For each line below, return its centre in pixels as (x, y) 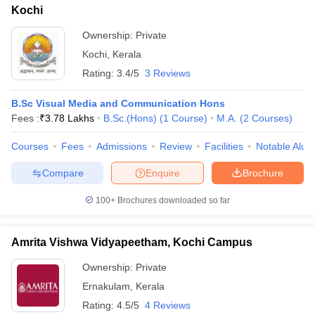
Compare (63, 173)
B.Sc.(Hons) (130, 118)
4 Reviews (168, 305)
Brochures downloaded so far (173, 200)
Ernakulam (106, 286)
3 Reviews (168, 73)
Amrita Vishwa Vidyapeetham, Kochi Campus (132, 242)
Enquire (163, 173)
